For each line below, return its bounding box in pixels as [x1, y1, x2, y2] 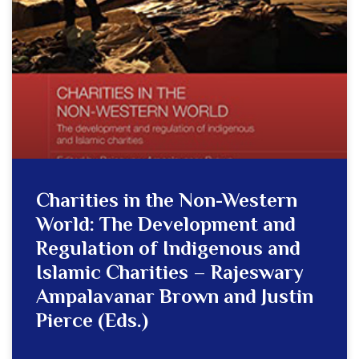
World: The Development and [36, 211, 296, 242]
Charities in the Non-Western [36, 187, 297, 218]
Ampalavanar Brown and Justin [36, 283, 313, 314]
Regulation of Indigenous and [36, 235, 301, 266]
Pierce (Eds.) [36, 307, 148, 338]
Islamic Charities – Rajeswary [36, 259, 304, 290]
